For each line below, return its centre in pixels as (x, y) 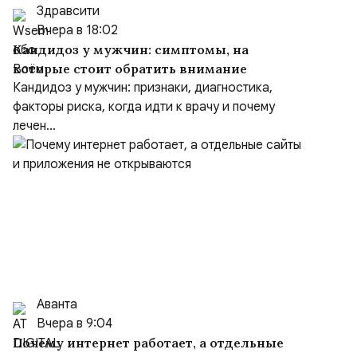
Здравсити (68, 11)
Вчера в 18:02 (77, 30)
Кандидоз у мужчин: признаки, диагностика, (143, 88)
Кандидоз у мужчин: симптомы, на (131, 49)
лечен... (34, 126)
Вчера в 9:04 (75, 324)
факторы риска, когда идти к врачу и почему (144, 107)
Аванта (57, 304)
